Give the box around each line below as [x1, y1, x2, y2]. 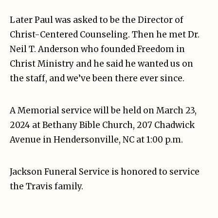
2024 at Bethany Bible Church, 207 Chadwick [10, 120, 195, 131]
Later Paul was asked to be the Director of [10, 15, 183, 26]
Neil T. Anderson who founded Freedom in [10, 44, 185, 55]
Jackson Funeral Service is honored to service [10, 166, 200, 178]
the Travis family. [10, 181, 83, 192]
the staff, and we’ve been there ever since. [10, 73, 184, 84]
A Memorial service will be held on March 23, [10, 105, 197, 116]
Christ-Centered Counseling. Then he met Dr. [10, 29, 200, 40]
